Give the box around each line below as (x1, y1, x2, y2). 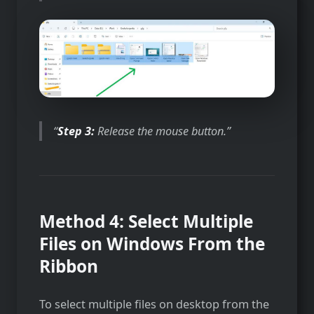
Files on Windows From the (39, 231, 265, 255)
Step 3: (57, 123, 95, 139)
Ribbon (39, 254, 98, 278)
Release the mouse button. (95, 123, 227, 139)
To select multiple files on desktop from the (39, 296, 269, 312)
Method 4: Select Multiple (39, 209, 253, 233)
